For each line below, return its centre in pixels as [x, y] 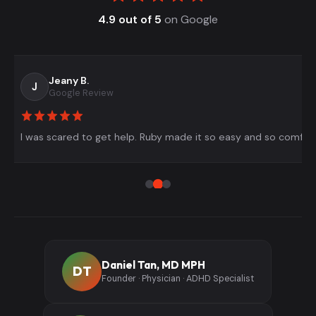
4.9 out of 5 [130, 19]
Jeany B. [69, 81]
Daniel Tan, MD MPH [153, 265]
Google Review [81, 93]
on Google [190, 19]
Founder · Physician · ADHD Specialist [178, 279]
